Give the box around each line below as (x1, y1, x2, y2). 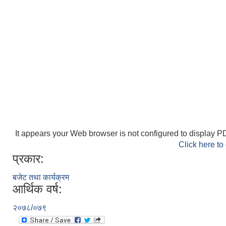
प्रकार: (13, 152, 44, 165)
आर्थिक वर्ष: (13, 182, 62, 196)
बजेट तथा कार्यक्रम (13, 173, 69, 182)
